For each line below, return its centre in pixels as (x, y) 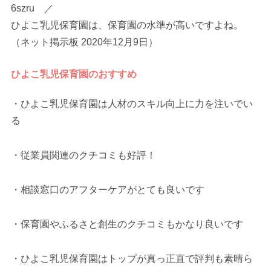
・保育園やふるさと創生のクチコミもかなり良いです (127, 224)
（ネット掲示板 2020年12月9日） (85, 42)
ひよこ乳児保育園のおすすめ (74, 74)
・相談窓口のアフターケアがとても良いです (108, 190)
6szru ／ (38, 8)
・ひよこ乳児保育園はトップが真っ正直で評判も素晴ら (132, 258)
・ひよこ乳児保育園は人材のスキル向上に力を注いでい (132, 104)
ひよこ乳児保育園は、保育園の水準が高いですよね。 (127, 25)
